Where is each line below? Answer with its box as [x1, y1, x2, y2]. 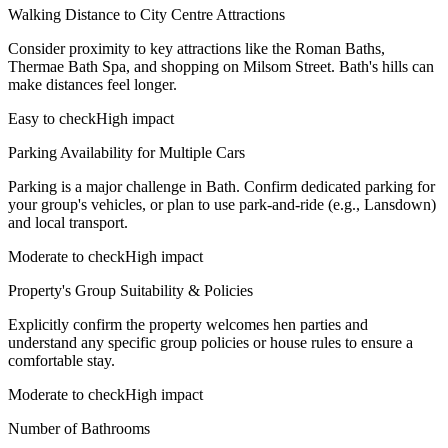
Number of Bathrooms [8, 419, 150, 437]
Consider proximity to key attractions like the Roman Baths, [8, 39, 385, 57]
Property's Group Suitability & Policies [8, 281, 253, 299]
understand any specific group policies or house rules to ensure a [8, 333, 413, 351]
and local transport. [8, 213, 128, 231]
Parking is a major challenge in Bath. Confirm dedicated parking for [8, 177, 435, 195]
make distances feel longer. [8, 75, 177, 93]
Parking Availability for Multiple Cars [8, 143, 245, 161]
